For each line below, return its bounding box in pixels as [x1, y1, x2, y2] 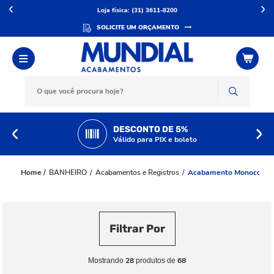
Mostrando [88, 256, 125, 265]
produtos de [134, 256, 177, 265]
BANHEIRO [49, 168, 87, 177]
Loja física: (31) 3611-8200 [97, 6, 177, 15]
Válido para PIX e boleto [113, 134, 197, 144]
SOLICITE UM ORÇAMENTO [96, 23, 179, 32]
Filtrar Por [109, 222, 165, 235]
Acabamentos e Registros [95, 168, 180, 177]
